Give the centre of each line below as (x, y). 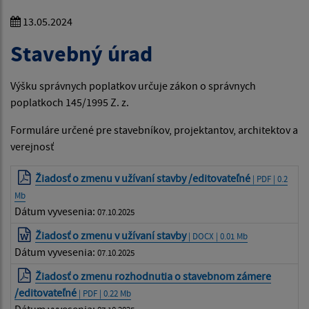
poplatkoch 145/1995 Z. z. (72, 102)
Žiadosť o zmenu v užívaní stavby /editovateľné (143, 178)
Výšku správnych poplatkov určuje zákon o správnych (133, 86)
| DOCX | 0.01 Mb (218, 236)
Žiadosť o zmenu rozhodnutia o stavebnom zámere (153, 276)
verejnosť (33, 147)
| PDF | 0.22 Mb (104, 293)
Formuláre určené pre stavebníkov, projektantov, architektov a (154, 130)
